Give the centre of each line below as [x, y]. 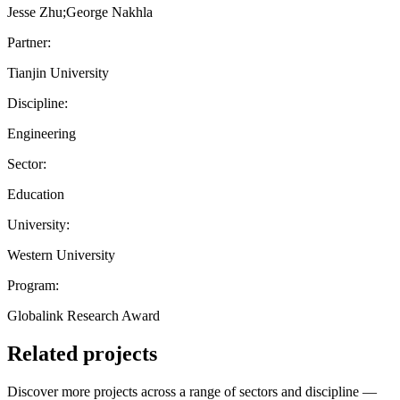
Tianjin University [58, 72]
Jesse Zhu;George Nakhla [80, 12]
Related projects [82, 353]
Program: [33, 285]
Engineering [42, 133]
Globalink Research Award [83, 315]
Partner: [29, 42]
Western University [61, 254]
